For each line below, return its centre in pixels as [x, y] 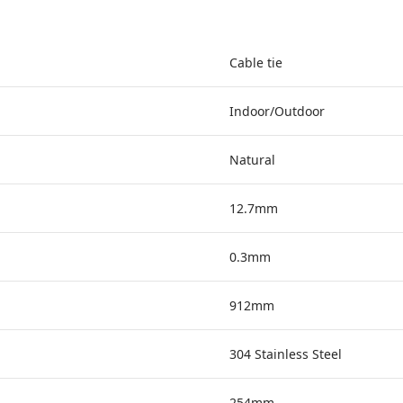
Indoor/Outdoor [277, 111]
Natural [252, 160]
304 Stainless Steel [286, 354]
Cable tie [256, 63]
